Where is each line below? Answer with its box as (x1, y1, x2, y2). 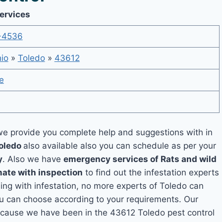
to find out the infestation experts (83, 167, 220, 177)
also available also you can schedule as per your (23, 140, 217, 151)
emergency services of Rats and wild (63, 154, 217, 164)
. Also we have (2, 154, 64, 164)
